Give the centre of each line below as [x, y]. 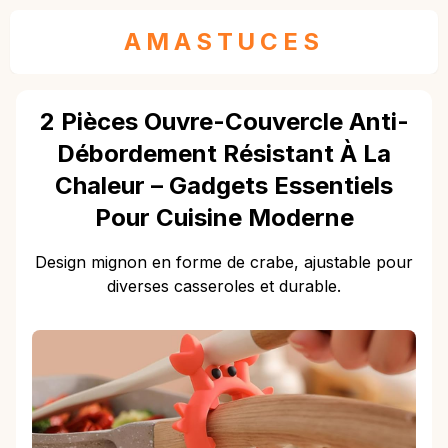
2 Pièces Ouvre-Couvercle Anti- [224, 121]
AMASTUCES [224, 41]
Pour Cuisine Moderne [224, 217]
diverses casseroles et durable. [224, 286]
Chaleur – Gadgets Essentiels [224, 185]
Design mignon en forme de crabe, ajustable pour [224, 262]
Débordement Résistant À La [224, 153]
